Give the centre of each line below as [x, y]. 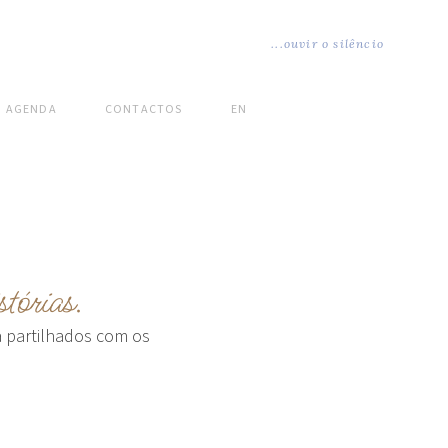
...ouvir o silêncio [327, 43]
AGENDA [31, 109]
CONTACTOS [143, 109]
